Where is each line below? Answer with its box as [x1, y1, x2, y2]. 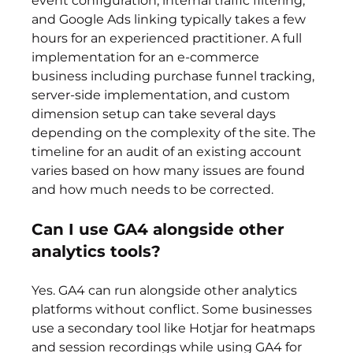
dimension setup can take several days [32, 106, 280, 122]
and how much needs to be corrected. [32, 182, 274, 198]
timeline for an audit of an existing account [32, 144, 306, 160]
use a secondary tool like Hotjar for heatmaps [32, 321, 319, 336]
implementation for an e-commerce [32, 50, 263, 65]
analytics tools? [32, 242, 162, 262]
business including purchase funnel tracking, [32, 69, 318, 84]
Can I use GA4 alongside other [32, 220, 290, 240]
